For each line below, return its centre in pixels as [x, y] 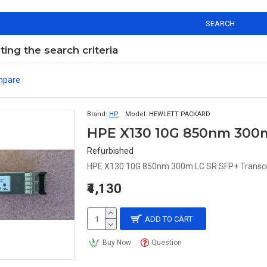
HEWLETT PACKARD [180, 114]
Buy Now [117, 243]
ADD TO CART [169, 219]
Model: [136, 114]
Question [167, 243]
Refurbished [110, 151]
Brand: [97, 114]
